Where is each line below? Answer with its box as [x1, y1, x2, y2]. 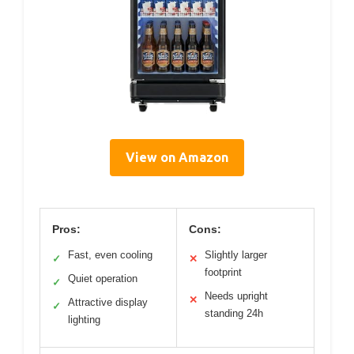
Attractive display [68, 296, 148, 309]
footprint [205, 266, 242, 279]
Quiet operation [68, 273, 137, 285]
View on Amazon [126, 150, 228, 165]
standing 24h [205, 307, 263, 320]
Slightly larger [205, 249, 267, 262]
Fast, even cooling [68, 249, 153, 262]
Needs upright [205, 290, 268, 303]
